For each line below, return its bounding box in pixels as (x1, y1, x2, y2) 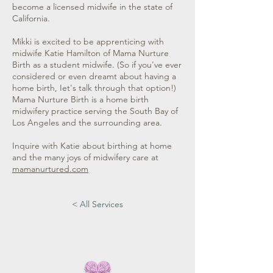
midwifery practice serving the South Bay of (12, 105, 178, 116)
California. (12, 13, 50, 24)
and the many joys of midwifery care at (12, 152, 158, 163)
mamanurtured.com (12, 163, 88, 174)
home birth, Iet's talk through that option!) (12, 82, 176, 93)
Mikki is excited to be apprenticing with (12, 36, 164, 47)
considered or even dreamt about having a (12, 71, 176, 82)
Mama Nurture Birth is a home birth (12, 94, 149, 105)
